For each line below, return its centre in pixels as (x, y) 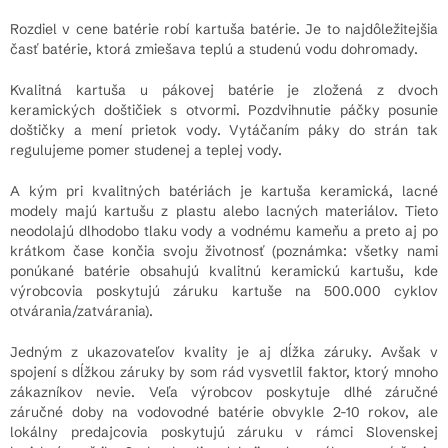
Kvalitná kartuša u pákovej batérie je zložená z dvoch (224, 89)
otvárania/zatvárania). (81, 310)
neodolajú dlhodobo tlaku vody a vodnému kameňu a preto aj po (224, 230)
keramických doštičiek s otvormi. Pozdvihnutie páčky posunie (224, 109)
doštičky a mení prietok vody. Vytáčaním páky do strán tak (224, 129)
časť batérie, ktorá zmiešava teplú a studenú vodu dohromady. (214, 48)
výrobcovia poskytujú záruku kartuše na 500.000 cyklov (224, 290)
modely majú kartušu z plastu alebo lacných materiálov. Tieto (224, 210)
